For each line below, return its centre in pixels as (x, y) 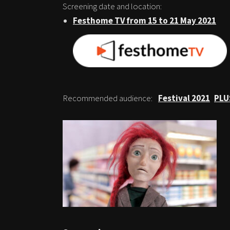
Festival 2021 (184, 98)
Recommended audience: (108, 98)
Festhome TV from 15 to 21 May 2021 (145, 20)
